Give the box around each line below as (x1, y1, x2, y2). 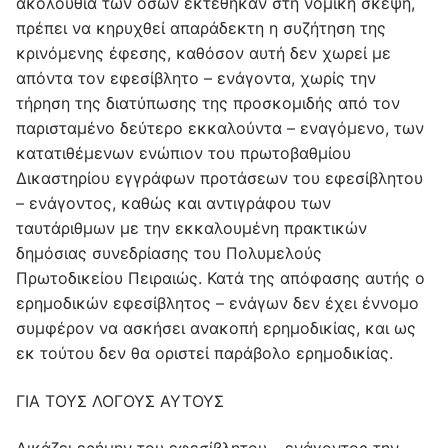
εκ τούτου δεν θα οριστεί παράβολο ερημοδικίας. (16, 343, 393, 364)
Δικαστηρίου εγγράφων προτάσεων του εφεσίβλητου (16, 168, 423, 189)
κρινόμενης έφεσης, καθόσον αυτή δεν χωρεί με (16, 43, 391, 64)
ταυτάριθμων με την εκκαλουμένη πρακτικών (16, 218, 367, 239)
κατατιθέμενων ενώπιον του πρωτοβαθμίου (16, 143, 351, 164)
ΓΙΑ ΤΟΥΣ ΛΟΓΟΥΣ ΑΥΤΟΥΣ (16, 390, 224, 411)
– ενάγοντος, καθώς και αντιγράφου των (16, 193, 331, 214)
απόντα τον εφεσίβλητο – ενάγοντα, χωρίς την (16, 68, 376, 89)
